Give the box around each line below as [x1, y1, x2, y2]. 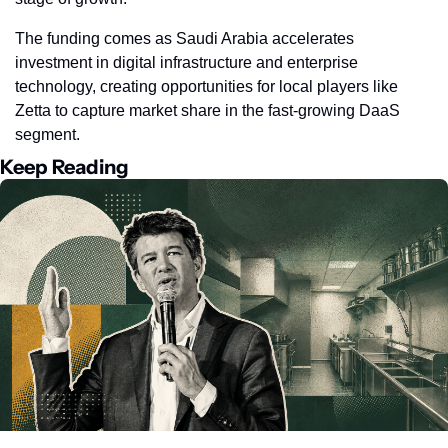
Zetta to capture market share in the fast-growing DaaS [15, 101, 400, 119]
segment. [15, 125, 80, 143]
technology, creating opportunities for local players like [15, 77, 398, 95]
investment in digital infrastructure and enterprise [15, 53, 358, 71]
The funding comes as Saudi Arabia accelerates [15, 29, 354, 47]
